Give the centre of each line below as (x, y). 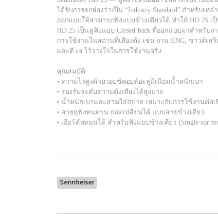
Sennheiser (77, 182)
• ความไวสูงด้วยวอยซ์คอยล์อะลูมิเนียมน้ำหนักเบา (130, 82)
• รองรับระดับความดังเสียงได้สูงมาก (110, 92)
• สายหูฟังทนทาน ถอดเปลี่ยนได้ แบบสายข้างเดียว (131, 112)
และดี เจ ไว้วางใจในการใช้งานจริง (109, 51)
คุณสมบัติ (71, 71)
